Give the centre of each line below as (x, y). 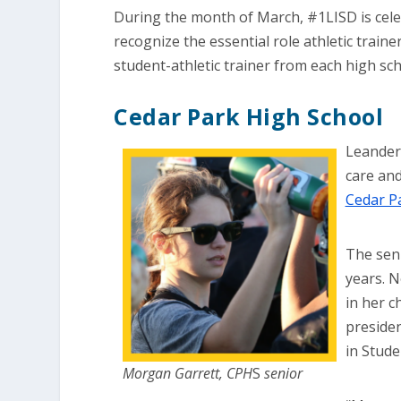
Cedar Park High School (249, 116)
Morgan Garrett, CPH (188, 374)
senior (284, 374)
